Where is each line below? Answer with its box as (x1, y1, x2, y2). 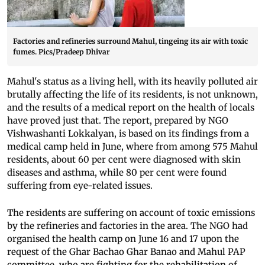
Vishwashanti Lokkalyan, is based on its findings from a (7, 127, 249, 139)
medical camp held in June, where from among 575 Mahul (7, 140, 258, 152)
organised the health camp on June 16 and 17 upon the (7, 232, 239, 244)
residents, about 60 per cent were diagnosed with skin (7, 153, 241, 165)
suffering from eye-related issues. (7, 179, 153, 191)
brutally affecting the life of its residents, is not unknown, (7, 88, 258, 100)
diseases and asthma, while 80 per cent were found (7, 166, 227, 178)
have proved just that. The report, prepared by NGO (7, 114, 228, 126)
